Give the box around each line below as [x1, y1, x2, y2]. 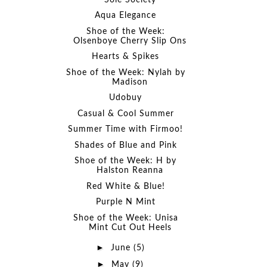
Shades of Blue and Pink [74, 141, 177, 150]
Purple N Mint [95, 198, 156, 207]
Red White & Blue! [86, 182, 165, 191]
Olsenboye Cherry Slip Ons [73, 36, 187, 45]
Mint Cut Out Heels [88, 223, 172, 232]
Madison [112, 77, 148, 86]
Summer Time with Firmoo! [68, 125, 184, 134]
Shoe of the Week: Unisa [73, 213, 178, 222]
